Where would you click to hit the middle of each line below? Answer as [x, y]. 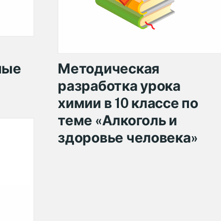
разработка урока [119, 85]
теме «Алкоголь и [117, 120]
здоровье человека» [128, 137]
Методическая [109, 68]
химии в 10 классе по [128, 103]
